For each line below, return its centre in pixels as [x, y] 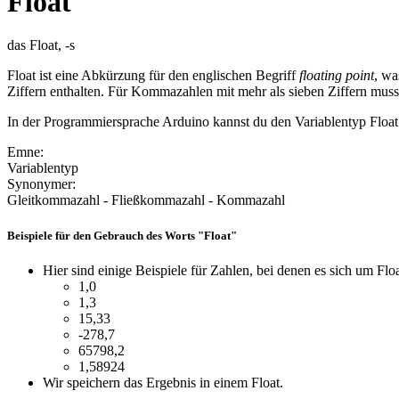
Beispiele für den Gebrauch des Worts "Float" [122, 235]
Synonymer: [41, 184]
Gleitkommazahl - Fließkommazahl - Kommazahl [146, 200]
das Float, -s [41, 45]
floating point [337, 76]
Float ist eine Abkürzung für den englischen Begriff [153, 76]
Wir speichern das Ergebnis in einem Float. [163, 382]
